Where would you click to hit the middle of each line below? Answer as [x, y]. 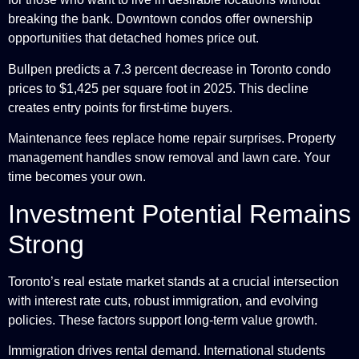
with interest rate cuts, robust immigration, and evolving [163, 301]
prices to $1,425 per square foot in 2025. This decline [158, 88]
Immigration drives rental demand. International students [167, 351]
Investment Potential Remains [179, 214]
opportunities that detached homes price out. [133, 38]
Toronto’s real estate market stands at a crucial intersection [173, 281]
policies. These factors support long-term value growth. [163, 320]
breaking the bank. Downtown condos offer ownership [160, 19]
